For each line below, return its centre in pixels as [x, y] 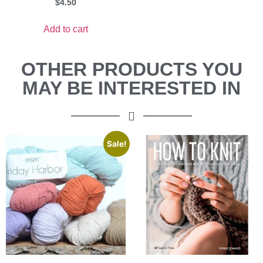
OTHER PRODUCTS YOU [131, 69]
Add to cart [66, 29]
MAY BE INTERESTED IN [131, 88]
